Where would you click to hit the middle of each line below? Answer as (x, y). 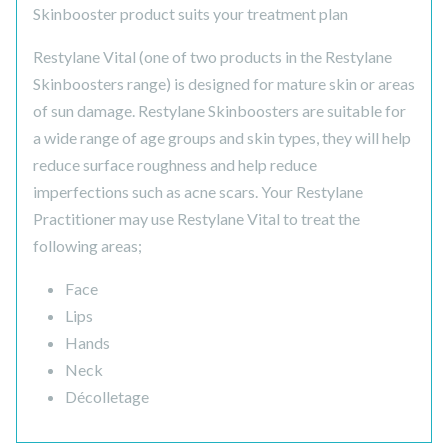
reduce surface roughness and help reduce (175, 165)
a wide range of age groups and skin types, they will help (222, 138)
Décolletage (107, 397)
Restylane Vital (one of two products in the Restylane (212, 57)
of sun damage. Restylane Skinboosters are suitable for (219, 111)
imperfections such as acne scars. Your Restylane (198, 192)
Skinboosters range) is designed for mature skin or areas (224, 84)
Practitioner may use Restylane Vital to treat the (196, 219)
